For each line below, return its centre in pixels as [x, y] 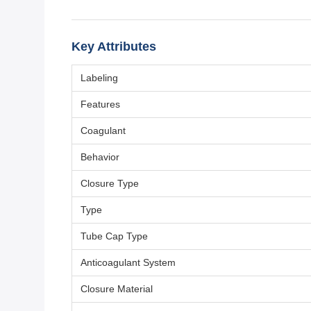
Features [100, 104]
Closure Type [110, 184]
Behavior [100, 157]
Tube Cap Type [114, 236]
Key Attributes [114, 47]
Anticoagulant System [128, 263]
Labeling [99, 78]
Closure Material [117, 289]
